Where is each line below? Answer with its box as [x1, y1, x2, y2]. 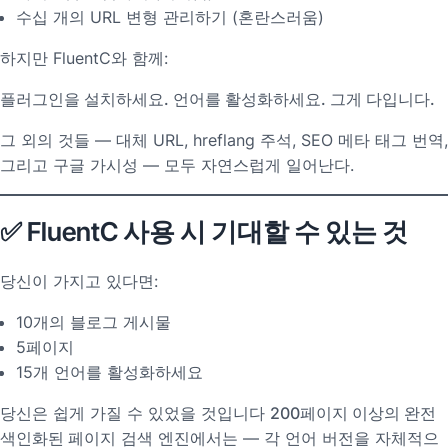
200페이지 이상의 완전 [270, 403, 436, 424]
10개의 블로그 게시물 [16, 312, 171, 333]
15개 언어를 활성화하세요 [16, 362, 203, 383]
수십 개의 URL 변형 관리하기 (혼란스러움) [16, 6, 324, 27]
